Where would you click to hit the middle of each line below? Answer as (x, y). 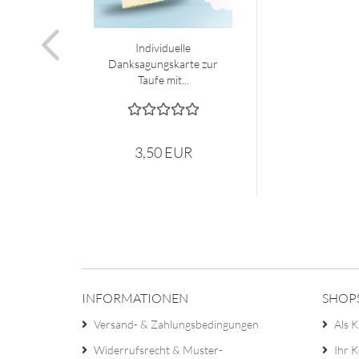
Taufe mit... (163, 80)
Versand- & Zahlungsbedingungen (176, 324)
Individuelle (163, 48)
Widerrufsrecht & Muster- (158, 350)
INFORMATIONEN (135, 298)
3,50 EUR (163, 152)
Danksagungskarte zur (163, 64)
